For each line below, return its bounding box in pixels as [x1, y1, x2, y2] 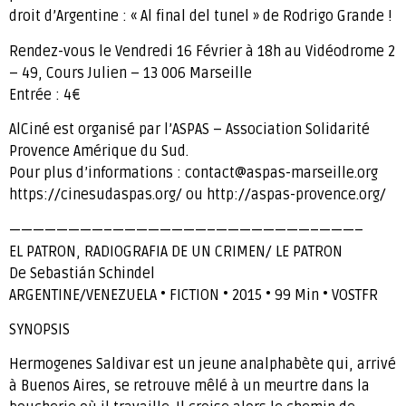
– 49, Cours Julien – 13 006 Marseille [9, 63, 252, 82]
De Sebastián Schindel [9, 264, 155, 283]
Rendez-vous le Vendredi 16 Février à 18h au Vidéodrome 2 [9, 42, 395, 61]
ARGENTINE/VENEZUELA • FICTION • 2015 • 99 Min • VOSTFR [9, 285, 378, 304]
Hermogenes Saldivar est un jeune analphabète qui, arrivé [9, 355, 396, 374]
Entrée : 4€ [9, 85, 81, 104]
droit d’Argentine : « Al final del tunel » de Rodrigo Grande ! [9, 7, 392, 26]
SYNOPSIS [9, 320, 70, 339]
